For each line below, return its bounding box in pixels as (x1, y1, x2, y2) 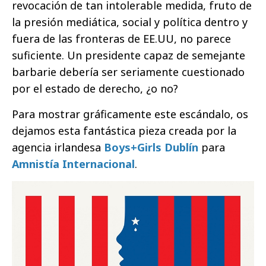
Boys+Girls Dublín (104, 140, 198, 154)
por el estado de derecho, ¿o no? (12, 81, 178, 96)
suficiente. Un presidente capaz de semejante (12, 47, 245, 62)
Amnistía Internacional (12, 156, 135, 171)
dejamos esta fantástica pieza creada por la (12, 123, 236, 138)
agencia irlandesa (12, 140, 104, 154)
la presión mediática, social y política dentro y (12, 14, 248, 29)
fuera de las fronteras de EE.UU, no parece (12, 31, 231, 46)
